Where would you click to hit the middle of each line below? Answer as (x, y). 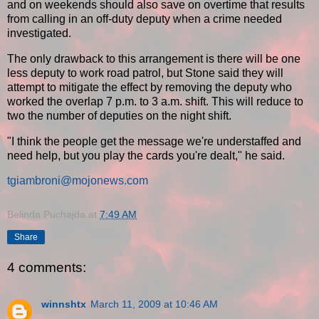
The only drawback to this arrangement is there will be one (154, 58)
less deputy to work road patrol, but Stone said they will (145, 73)
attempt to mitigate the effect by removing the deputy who (150, 87)
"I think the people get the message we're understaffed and (154, 141)
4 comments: (47, 267)
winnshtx (64, 304)
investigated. (39, 33)
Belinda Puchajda (46, 215)
